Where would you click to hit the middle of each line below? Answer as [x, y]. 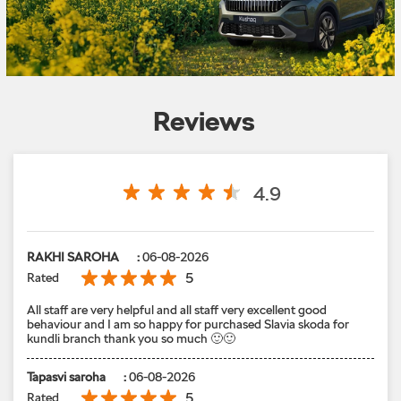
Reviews [204, 120]
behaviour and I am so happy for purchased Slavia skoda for [188, 324]
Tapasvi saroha [66, 376]
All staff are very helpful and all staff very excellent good [177, 309]
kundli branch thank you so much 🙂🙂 [131, 338]
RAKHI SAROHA [73, 256]
